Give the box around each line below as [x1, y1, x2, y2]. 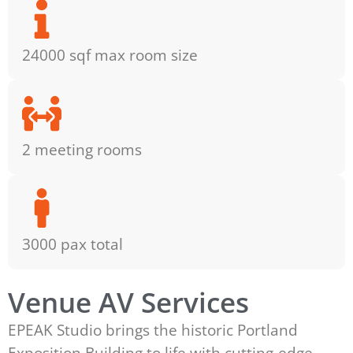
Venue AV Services [8, 282, 249, 321]
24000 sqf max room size [21, 43, 198, 65]
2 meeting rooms [21, 138, 142, 160]
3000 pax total [21, 233, 123, 255]
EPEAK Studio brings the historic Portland [8, 318, 298, 340]
